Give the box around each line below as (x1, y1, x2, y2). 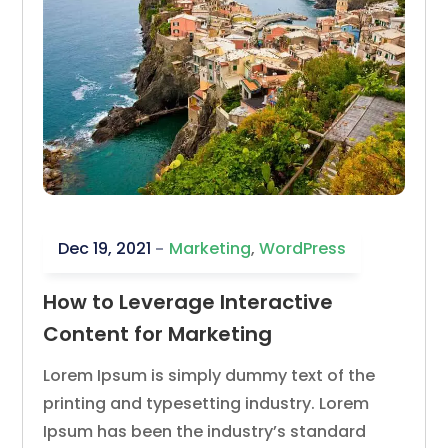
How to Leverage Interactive (43, 288, 334, 317)
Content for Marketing (43, 320, 273, 349)
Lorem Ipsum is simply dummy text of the (43, 364, 376, 388)
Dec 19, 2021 (58, 237, 152, 261)
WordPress (259, 237, 347, 261)
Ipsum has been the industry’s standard (43, 420, 367, 444)
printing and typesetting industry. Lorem (43, 392, 370, 416)
